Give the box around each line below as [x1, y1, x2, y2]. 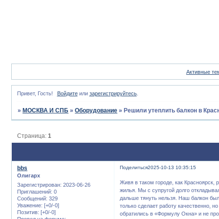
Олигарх [17, 173, 40, 179]
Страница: [17, 132, 48, 139]
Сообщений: [17, 195, 47, 201]
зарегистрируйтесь [89, 90, 137, 97]
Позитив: [17, 209, 39, 215]
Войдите [57, 90, 78, 97]
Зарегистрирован [17, 181, 60, 188]
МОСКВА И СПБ [22, 107, 69, 114]
